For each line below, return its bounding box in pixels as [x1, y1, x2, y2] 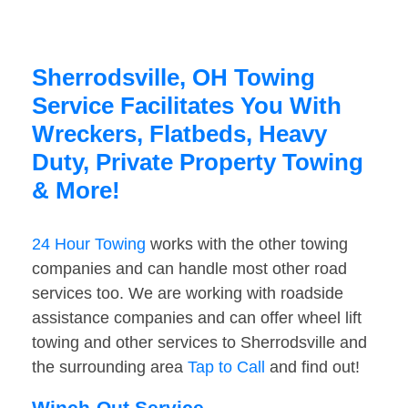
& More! [32, 177, 120, 205]
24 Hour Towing [32, 235, 146, 254]
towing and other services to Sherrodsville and [32, 333, 367, 352]
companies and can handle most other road [32, 260, 347, 279]
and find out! [265, 358, 360, 377]
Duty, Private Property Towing [32, 148, 363, 177]
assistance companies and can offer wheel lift [32, 309, 362, 328]
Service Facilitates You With [32, 92, 342, 120]
